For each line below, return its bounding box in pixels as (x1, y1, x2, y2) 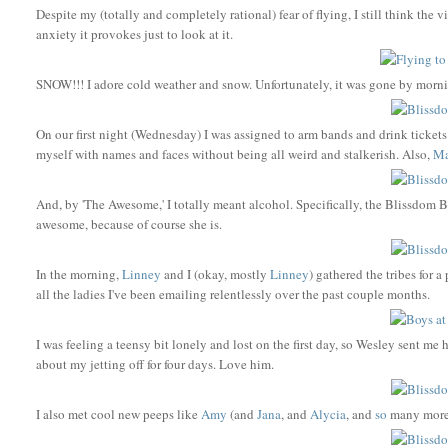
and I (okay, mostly (161, 264, 271, 283)
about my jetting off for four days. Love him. (36, 354, 275, 373)
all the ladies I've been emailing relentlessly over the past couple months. (36, 284, 431, 303)
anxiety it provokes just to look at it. (36, 24, 234, 43)
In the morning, (36, 264, 123, 283)
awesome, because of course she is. (36, 214, 223, 233)
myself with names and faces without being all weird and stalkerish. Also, (36, 144, 434, 163)
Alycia (310, 404, 347, 423)
